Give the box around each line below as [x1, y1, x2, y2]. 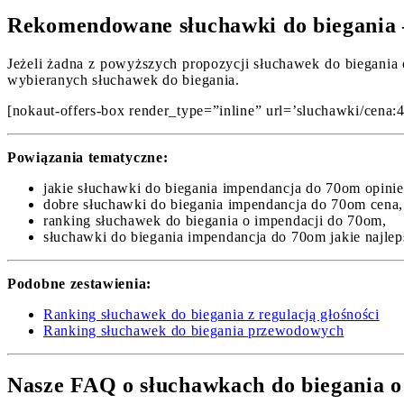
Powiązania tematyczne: [7, 150, 169, 166]
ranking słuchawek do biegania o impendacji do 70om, [43, 213, 387, 229]
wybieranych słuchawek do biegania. [7, 72, 240, 88]
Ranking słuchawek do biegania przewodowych [43, 323, 344, 339]
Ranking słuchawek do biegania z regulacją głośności [43, 307, 380, 323]
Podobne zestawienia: [7, 276, 151, 292]
